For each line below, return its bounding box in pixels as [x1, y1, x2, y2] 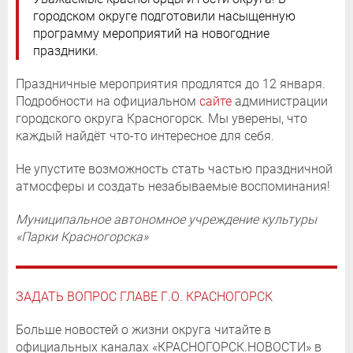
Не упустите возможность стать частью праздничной [16, 161, 333, 176]
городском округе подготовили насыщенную [33, 8, 295, 24]
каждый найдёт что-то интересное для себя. [16, 128, 274, 143]
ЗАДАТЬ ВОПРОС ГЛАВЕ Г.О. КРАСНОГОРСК [16, 288, 273, 304]
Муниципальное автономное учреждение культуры [16, 211, 317, 227]
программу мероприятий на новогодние [33, 25, 269, 41]
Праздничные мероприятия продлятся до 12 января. [16, 76, 325, 91]
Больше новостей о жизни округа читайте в [16, 321, 271, 337]
